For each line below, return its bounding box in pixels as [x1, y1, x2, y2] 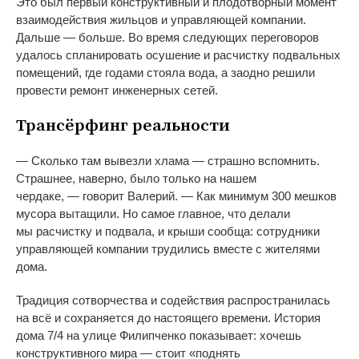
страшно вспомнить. [204, 154, 320, 168]
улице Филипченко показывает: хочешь [83, 329, 301, 343]
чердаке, [16, 189, 64, 204]
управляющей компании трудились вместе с [16, 242, 262, 256]
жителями [265, 242, 320, 256]
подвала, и [105, 224, 164, 239]
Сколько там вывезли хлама [31, 154, 189, 168]
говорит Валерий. [79, 189, 181, 204]
